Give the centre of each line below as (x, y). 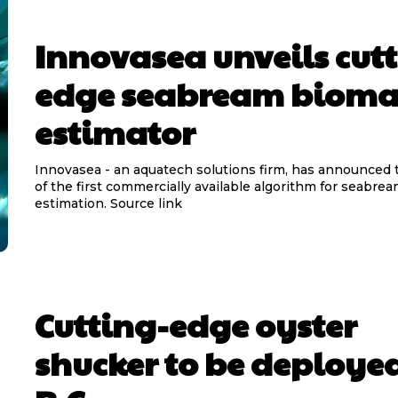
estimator (115, 132)
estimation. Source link (146, 204)
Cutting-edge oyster (195, 325)
